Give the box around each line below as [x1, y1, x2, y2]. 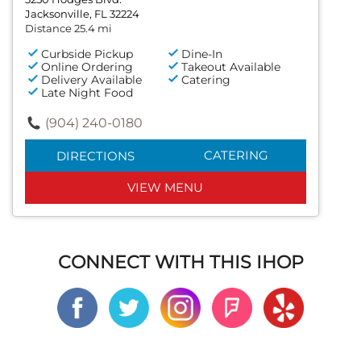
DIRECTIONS [56, 147, 135, 164]
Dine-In [181, 46, 223, 61]
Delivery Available [41, 72, 142, 87]
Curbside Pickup [41, 46, 133, 61]
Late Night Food [41, 85, 133, 100]
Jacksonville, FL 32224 [25, 6, 139, 20]
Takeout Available [181, 59, 281, 74]
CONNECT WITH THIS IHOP [57, 251, 304, 273]
